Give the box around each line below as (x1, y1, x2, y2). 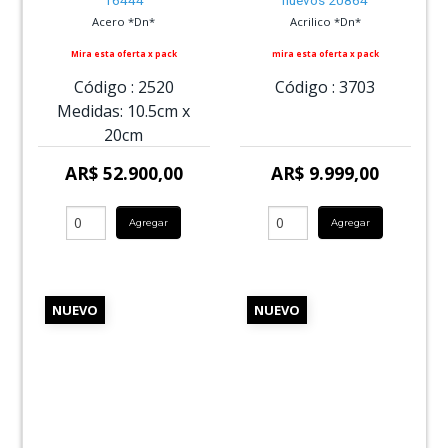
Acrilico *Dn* (289, 14, 361, 30)
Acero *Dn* (92, 14, 156, 30)
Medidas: (57, 99, 124, 122)
